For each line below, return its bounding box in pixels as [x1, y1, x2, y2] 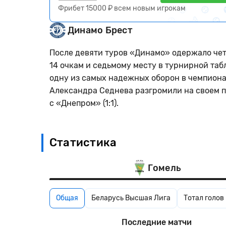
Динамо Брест [68, 24, 133, 36]
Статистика [49, 136, 117, 149]
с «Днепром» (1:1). [49, 98, 119, 108]
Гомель [147, 162, 182, 174]
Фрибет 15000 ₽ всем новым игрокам [58, 4, 186, 13]
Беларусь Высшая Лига [91, 194, 171, 202]
